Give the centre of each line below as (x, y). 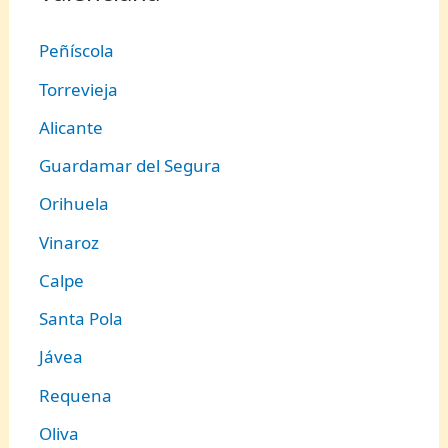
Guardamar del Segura (130, 166)
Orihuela (74, 204)
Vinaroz (69, 242)
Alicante (71, 127)
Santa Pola (81, 319)
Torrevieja (79, 89)
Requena (76, 395)
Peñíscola (77, 51)
